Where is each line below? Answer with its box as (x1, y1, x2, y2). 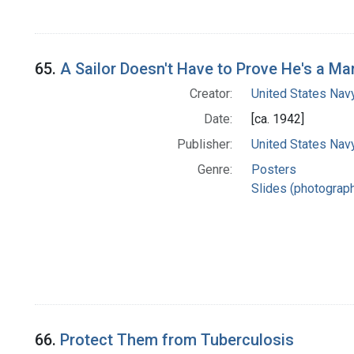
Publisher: (176, 136, 232, 152)
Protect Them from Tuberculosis (60, 330, 294, 349)
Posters (250, 161, 296, 177)
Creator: (189, 85, 232, 101)
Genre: (197, 161, 232, 177)
